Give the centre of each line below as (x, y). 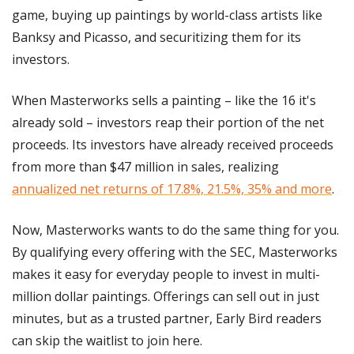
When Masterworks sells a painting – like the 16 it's (164, 100)
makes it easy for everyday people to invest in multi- (166, 274)
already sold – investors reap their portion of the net (168, 122)
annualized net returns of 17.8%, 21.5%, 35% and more (172, 188)
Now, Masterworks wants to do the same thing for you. (175, 230)
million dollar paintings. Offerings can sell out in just (166, 296)
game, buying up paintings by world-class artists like (167, 15)
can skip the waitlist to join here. (107, 340)
